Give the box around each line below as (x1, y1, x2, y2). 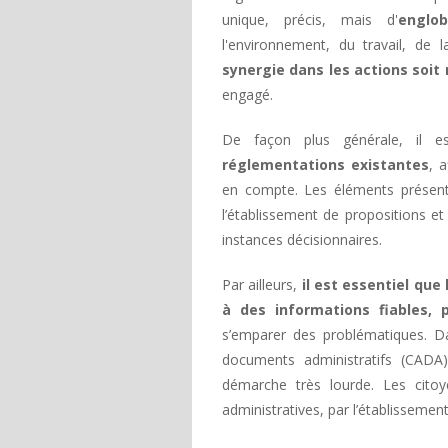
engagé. (222, 85, 273, 104)
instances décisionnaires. (222, 230, 382, 249)
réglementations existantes (222, 155, 429, 174)
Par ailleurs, (222, 275, 298, 294)
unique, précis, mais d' (222, 10, 398, 29)
